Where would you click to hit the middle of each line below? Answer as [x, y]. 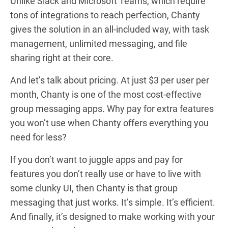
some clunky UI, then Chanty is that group [94, 188]
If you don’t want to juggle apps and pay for [96, 159]
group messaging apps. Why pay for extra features [112, 108]
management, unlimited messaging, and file [99, 43]
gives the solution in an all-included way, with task [110, 29]
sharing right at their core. [62, 58]
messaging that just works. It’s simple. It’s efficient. [113, 202]
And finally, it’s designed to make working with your [112, 216]
